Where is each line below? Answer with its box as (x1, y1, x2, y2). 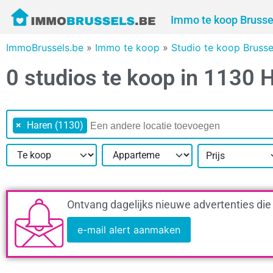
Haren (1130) (27, 119, 83, 132)
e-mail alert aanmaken (77, 224, 180, 236)
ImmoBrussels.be (6, 41, 83, 54)
